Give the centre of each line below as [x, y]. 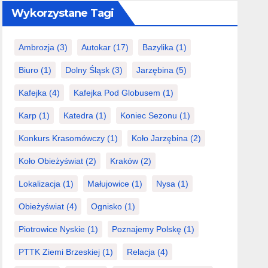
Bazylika [158, 47]
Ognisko [107, 206]
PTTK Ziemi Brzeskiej [60, 252]
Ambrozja [37, 47]
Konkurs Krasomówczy [62, 138]
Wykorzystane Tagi [63, 13]
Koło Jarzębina [160, 138]
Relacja [141, 252]
